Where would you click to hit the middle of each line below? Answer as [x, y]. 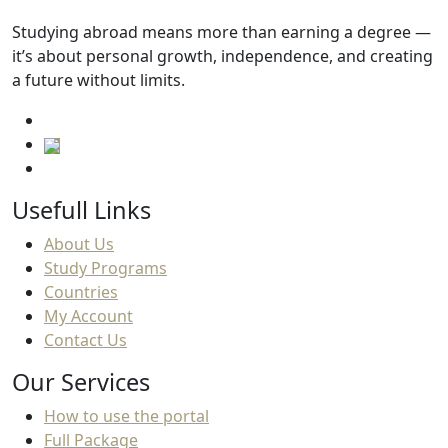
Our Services [81, 382]
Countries [81, 292]
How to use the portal [126, 416]
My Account [88, 316]
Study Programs [105, 268]
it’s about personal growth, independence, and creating [222, 56]
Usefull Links [81, 210]
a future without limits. [98, 80]
